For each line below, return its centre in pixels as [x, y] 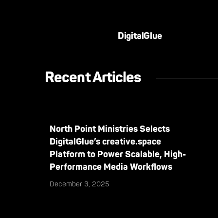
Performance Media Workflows [111, 167]
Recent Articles [93, 78]
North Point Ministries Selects [110, 129]
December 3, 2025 [80, 184]
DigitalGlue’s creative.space [105, 142]
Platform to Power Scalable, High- [118, 154]
